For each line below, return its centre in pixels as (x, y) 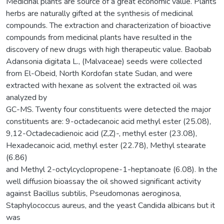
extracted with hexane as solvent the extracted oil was (101, 85)
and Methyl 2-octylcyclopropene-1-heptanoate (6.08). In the (112, 169)
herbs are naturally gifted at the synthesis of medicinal (99, 13)
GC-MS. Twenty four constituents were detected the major (108, 109)
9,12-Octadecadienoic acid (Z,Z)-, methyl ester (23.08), (101, 133)
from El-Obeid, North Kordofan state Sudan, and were (99, 73)
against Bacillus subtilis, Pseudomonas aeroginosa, (93, 193)
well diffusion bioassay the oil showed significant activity (103, 181)
